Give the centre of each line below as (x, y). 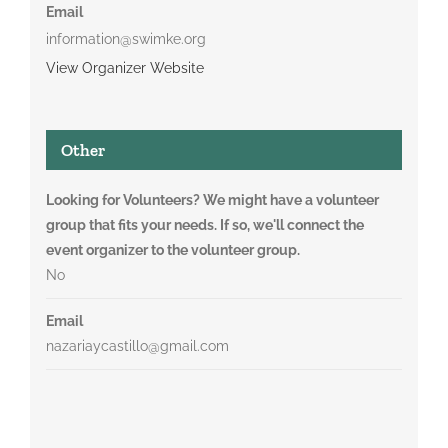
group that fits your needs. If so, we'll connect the (204, 224)
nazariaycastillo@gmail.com (137, 345)
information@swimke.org (125, 38)
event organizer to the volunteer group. (172, 249)
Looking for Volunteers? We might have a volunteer (212, 199)
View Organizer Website (124, 67)
